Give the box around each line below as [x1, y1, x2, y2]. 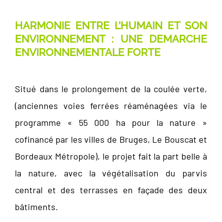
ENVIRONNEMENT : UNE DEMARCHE [14, 32, 208, 45]
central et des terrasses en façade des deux [14, 184, 208, 196]
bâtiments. [14, 201, 58, 213]
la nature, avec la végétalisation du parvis [14, 167, 208, 179]
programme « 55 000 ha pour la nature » [14, 117, 208, 128]
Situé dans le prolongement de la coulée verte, [14, 83, 208, 95]
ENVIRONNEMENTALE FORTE [14, 46, 161, 58]
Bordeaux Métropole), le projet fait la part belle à [14, 151, 208, 162]
